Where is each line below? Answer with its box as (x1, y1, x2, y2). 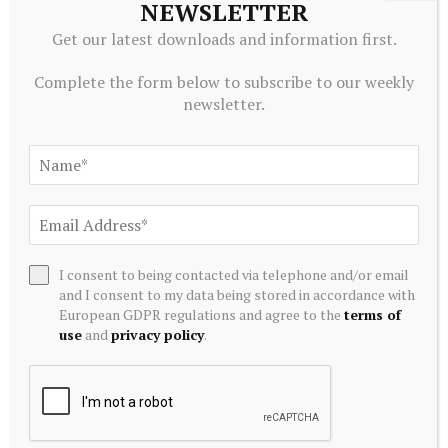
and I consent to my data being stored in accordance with (59, 285, 416, 304)
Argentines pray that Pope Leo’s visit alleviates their (20, 253, 380, 273)
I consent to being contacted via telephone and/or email (59, 265, 410, 284)
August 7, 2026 (20, 301, 104, 318)
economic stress (20, 272, 134, 292)
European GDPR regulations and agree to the (59, 305, 345, 324)
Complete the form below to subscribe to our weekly (34, 71, 414, 93)
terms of (344, 305, 402, 324)
